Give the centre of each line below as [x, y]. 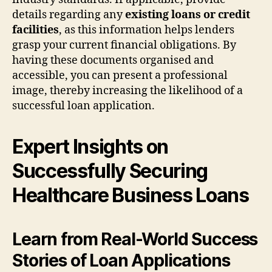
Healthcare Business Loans [131, 195]
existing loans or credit [188, 15]
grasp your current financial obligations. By [124, 45]
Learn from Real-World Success [135, 239]
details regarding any [69, 15]
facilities [36, 30]
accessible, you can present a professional [120, 75]
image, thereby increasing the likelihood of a [127, 90]
